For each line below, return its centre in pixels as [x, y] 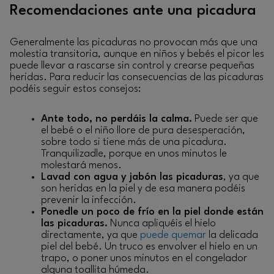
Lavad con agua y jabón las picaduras [132, 177]
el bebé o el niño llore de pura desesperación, [143, 131]
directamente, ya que [91, 235]
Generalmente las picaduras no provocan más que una [134, 42]
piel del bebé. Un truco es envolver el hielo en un [149, 247]
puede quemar [173, 235]
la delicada [232, 235]
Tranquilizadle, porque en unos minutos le [134, 154]
